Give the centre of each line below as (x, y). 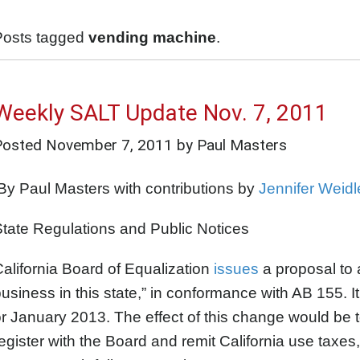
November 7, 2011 (109, 145)
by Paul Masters (230, 145)
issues (236, 268)
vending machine (152, 37)
